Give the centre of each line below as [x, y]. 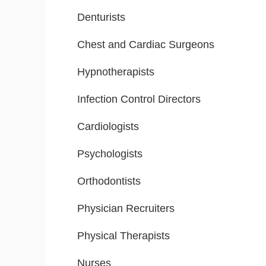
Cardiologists [108, 127]
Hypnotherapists [116, 72]
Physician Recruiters [126, 209]
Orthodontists [109, 181]
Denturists [101, 18]
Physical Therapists [123, 236]
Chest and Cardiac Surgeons [146, 45]
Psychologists [110, 154]
